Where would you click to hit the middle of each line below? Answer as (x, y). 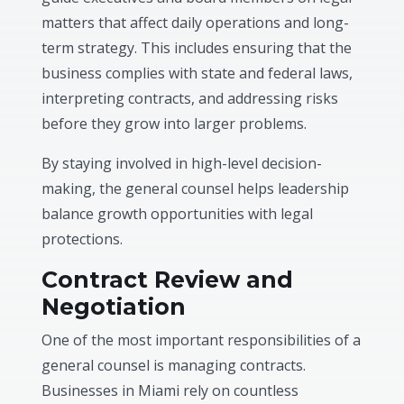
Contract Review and (168, 279)
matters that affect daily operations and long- (196, 22)
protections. (83, 239)
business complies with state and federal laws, (197, 73)
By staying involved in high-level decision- (182, 163)
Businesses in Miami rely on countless (170, 390)
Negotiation (114, 306)
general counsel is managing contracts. (174, 365)
